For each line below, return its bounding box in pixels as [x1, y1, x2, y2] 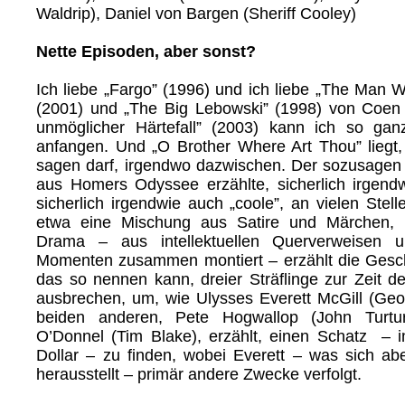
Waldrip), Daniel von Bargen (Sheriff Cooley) [36, 4, 356, 23]
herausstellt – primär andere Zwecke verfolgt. [36, 364, 362, 383]
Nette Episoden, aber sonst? [36, 42, 256, 61]
